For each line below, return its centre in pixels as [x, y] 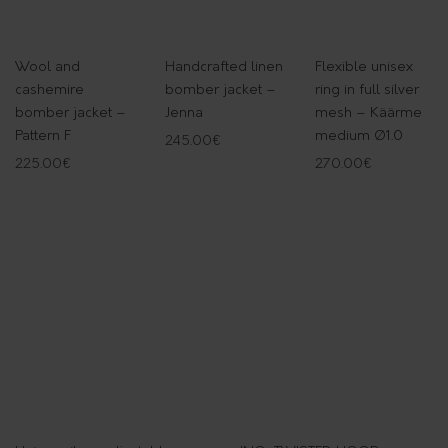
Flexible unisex [363, 67]
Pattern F [43, 136]
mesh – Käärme [368, 113]
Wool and [47, 67]
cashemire [49, 90]
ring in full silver [366, 90]
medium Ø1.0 [358, 136]
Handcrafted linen [223, 67]
